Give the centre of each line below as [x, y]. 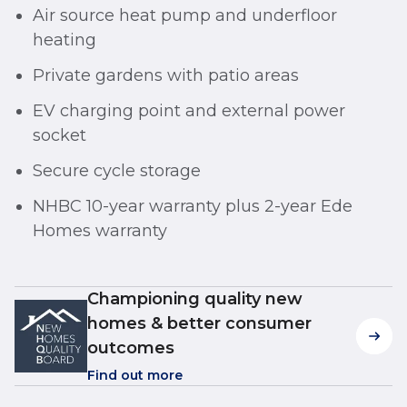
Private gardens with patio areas [166, 76]
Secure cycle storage [117, 171]
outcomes [131, 348]
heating [65, 40]
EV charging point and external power [189, 111]
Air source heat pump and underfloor [185, 16]
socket [60, 136]
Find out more [135, 376]
